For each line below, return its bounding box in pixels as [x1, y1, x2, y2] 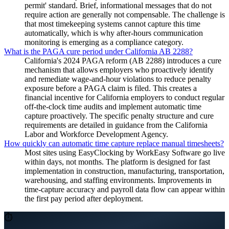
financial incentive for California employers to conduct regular [25, 93, 224, 102]
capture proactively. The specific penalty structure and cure [25, 111, 214, 120]
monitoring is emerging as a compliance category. [25, 37, 184, 47]
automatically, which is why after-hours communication [25, 28, 203, 37]
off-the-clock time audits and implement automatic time [25, 102, 201, 111]
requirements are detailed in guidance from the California [25, 120, 208, 129]
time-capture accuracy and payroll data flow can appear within [25, 185, 225, 194]
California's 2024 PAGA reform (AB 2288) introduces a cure [25, 56, 221, 65]
